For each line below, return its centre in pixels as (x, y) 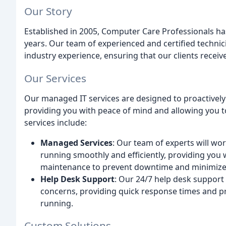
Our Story (48, 11)
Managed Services (76, 143)
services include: (55, 122)
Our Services (55, 78)
